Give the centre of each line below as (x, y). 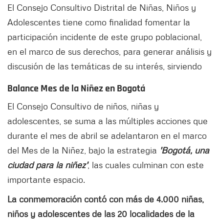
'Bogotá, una (184, 150)
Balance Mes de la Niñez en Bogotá (76, 89)
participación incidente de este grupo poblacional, (105, 37)
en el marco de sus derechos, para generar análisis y (109, 52)
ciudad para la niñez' (47, 165)
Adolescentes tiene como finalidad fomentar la (99, 22)
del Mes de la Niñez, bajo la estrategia (83, 150)
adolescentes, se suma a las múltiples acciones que (108, 121)
